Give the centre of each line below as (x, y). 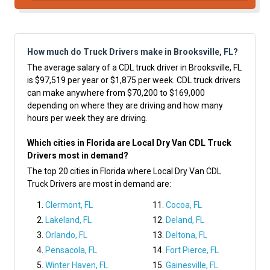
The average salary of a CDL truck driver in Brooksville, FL (134, 68)
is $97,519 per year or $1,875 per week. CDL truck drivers (134, 80)
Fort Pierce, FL (192, 250)
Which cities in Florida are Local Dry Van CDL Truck (129, 143)
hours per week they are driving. (87, 118)
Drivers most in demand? (78, 156)
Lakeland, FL (68, 220)
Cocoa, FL (184, 205)
